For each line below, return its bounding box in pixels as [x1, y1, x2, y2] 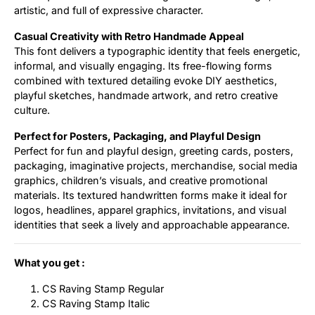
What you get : [14, 256, 85, 269]
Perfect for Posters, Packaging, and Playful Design [14, 129, 261, 142]
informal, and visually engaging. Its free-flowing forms [14, 59, 272, 72]
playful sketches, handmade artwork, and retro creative [14, 89, 278, 101]
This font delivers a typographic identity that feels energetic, [14, 44, 300, 57]
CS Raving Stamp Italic [42, 297, 150, 309]
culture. [14, 103, 50, 116]
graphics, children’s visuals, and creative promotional [14, 174, 267, 186]
